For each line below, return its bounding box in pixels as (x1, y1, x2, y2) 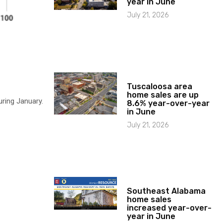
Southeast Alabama (127, 186, 206, 196)
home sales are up (127, 90, 199, 100)
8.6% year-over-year (127, 98, 210, 108)
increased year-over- (127, 203, 212, 213)
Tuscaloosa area (127, 81, 193, 91)
